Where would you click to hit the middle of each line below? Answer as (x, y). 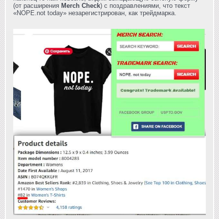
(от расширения (37, 5)
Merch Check (81, 5)
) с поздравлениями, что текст (145, 5)
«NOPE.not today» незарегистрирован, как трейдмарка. (95, 13)
